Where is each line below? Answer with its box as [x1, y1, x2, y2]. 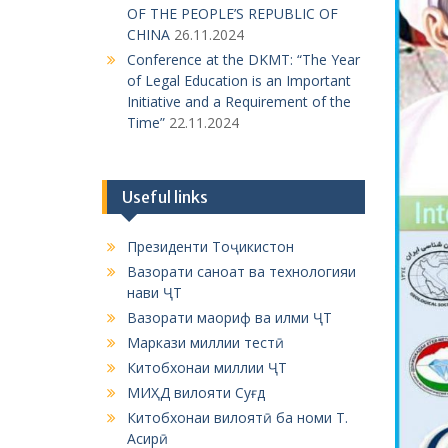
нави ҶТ [127, 283, 182, 302]
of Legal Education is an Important [127, 71, 351, 90]
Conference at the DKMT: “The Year [127, 50, 360, 69]
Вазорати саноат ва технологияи [127, 262, 356, 281]
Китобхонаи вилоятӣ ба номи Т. [127, 408, 348, 427]
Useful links [122, 187, 208, 207]
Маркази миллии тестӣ [127, 333, 284, 352]
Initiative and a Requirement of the [127, 92, 351, 111]
